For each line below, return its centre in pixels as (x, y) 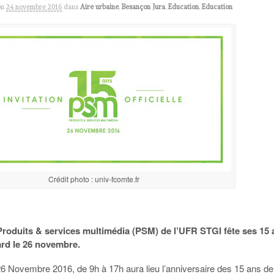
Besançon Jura (144, 7)
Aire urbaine (100, 7)
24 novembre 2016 (34, 7)
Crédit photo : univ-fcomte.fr (94, 179)
